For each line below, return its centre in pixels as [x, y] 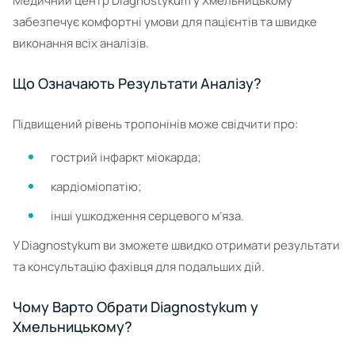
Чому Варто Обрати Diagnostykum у [136, 307]
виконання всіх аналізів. [81, 43]
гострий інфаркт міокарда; [126, 157]
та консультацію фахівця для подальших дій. [139, 267]
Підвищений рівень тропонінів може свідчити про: [155, 124]
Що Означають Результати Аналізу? [137, 83]
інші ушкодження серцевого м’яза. [147, 216]
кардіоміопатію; [96, 187]
